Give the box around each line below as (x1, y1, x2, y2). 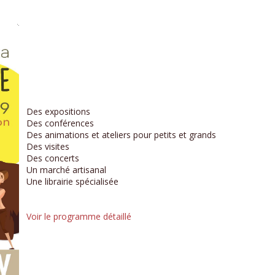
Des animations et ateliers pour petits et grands (26, 129, 216, 141)
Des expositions (26, 106, 90, 118)
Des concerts (26, 152, 79, 165)
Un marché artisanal (26, 164, 106, 176)
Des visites (26, 141, 69, 153)
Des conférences (26, 117, 94, 130)
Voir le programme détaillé (26, 211, 131, 223)
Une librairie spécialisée (26, 176, 118, 188)
